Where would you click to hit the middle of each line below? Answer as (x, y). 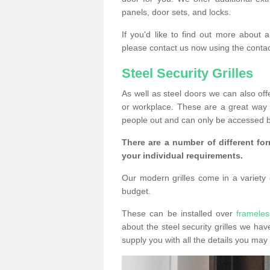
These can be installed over (179, 213)
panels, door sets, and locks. (176, 12)
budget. (136, 191)
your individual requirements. (184, 155)
